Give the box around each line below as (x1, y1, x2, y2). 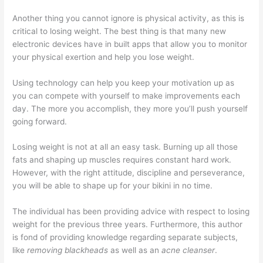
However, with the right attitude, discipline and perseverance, (12, 168, 245, 178)
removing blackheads (27, 245, 109, 255)
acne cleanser (161, 245, 215, 255)
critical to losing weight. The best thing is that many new (12, 26, 227, 36)
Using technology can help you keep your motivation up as (12, 77, 235, 87)
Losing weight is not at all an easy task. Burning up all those (12, 142, 238, 152)
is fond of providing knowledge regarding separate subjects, (12, 232, 238, 242)
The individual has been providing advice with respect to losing (12, 207, 250, 217)
